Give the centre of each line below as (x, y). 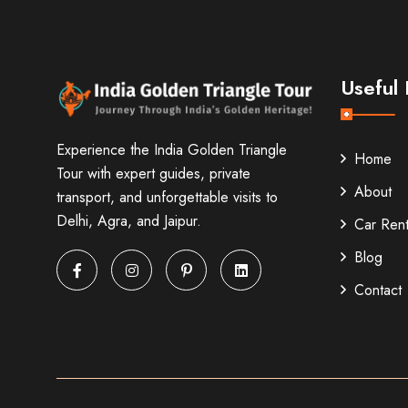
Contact (377, 291)
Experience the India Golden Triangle (172, 150)
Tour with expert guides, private (153, 174)
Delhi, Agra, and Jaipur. (129, 221)
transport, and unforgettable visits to (167, 198)
